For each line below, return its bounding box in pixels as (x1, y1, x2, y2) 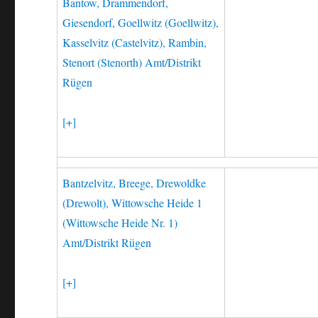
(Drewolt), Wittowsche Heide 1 (62, 195, 203, 210)
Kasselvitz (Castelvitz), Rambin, (62, 35, 207, 50)
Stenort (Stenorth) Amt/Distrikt (62, 55, 202, 70)
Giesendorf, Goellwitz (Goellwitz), (62, 15, 219, 30)
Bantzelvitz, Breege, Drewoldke (62, 175, 207, 190)
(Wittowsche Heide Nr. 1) (62, 215, 178, 230)
